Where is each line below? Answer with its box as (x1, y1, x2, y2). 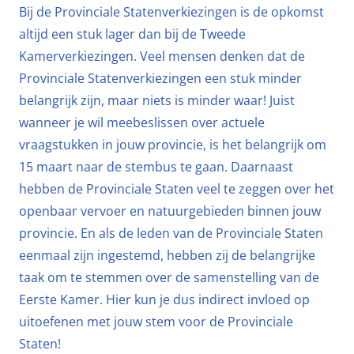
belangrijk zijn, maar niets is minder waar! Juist (19, 91, 295, 109)
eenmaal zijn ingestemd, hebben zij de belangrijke (19, 246, 315, 264)
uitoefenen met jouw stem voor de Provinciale (19, 312, 293, 330)
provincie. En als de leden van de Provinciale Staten (19, 224, 323, 242)
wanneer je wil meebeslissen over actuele (19, 113, 265, 131)
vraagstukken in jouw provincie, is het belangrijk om (19, 135, 326, 153)
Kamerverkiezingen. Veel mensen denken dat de (19, 47, 305, 65)
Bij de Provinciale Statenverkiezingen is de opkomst (19, 2, 324, 21)
